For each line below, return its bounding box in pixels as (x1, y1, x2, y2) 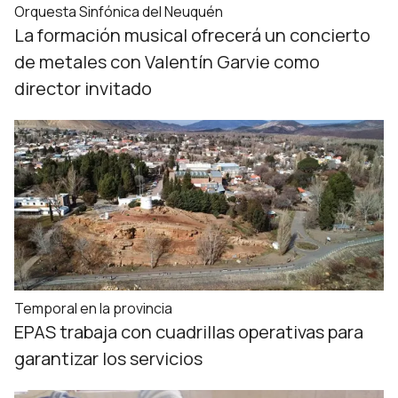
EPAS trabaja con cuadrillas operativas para (14, 320, 363, 344)
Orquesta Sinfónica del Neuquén (14, 2, 223, 21)
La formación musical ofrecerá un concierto (14, 23, 370, 47)
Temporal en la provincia (14, 298, 172, 318)
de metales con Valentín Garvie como (14, 50, 320, 74)
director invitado (14, 76, 152, 100)
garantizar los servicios (14, 346, 203, 370)
